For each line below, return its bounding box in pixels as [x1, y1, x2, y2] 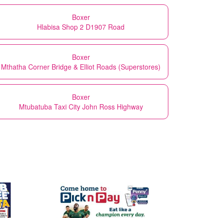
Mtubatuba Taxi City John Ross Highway [18, 101, 143, 111]
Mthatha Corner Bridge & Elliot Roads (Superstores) [1, 61, 161, 72]
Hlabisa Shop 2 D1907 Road [37, 21, 125, 32]
